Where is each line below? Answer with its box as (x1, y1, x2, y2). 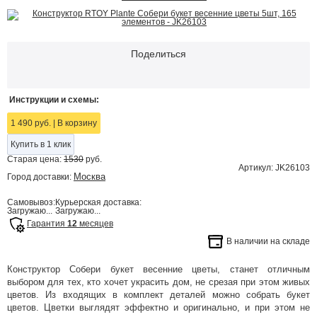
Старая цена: (7, 154, 64, 164)
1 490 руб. (11, 118, 51, 128)
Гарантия (27, 218, 67, 229)
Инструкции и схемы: (9, 95, 99, 105)
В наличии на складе (224, 236, 310, 246)
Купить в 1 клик (11, 139, 71, 149)
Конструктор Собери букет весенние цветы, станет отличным (7, 264, 310, 275)
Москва (74, 171, 105, 182)
